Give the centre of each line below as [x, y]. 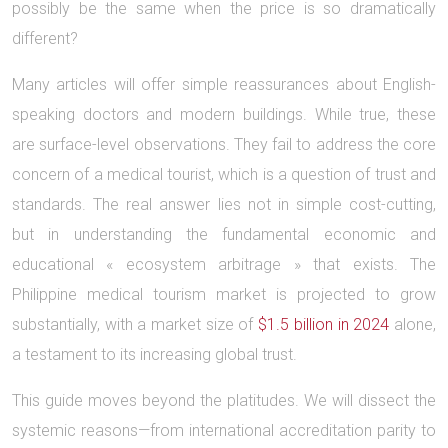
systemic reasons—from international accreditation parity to [224, 430]
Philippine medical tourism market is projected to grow [224, 294]
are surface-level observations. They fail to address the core [224, 144]
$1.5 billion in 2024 [324, 324]
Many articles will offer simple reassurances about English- [224, 84]
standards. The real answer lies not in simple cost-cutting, [224, 204]
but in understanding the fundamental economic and [224, 234]
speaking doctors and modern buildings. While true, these [224, 114]
